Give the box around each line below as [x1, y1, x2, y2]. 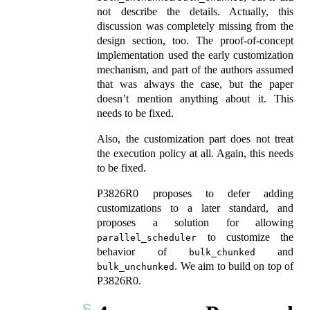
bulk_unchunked [97, 262, 175, 273]
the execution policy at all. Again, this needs [97, 147, 293, 160]
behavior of [97, 246, 189, 258]
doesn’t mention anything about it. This [97, 93, 293, 105]
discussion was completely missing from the [97, 20, 293, 33]
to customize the [197, 231, 293, 244]
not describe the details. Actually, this [97, 6, 293, 18]
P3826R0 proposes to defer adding [97, 188, 293, 200]
